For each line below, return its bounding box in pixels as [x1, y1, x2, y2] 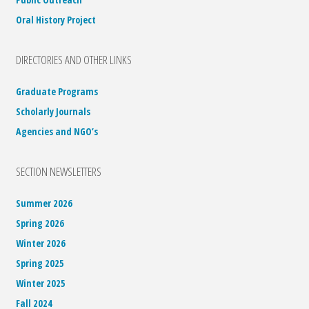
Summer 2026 [16, 196, 73, 210]
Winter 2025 [16, 276, 66, 290]
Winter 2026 [16, 236, 66, 250]
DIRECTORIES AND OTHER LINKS [16, 51, 132, 68]
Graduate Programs [16, 84, 99, 98]
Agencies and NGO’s [16, 124, 99, 138]
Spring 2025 [16, 256, 65, 270]
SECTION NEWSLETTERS [16, 163, 102, 179]
